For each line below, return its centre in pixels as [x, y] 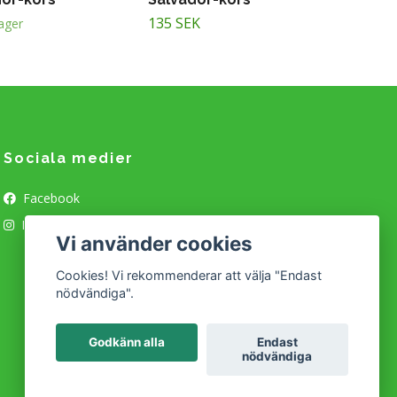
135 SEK [174, 23]
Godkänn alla [127, 343]
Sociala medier [69, 159]
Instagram [49, 225]
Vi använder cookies [155, 243]
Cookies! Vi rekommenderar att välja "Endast [189, 276]
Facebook [50, 198]
